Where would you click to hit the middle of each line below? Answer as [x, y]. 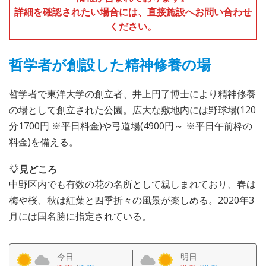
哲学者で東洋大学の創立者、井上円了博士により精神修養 [132, 94]
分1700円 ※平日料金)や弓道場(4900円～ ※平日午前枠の [131, 126]
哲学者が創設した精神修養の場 [110, 64]
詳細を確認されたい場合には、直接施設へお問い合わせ [133, 12]
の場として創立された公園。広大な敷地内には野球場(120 [132, 110]
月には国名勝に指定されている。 [80, 216]
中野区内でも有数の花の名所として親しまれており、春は [132, 184]
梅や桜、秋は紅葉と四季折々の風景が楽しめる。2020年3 [132, 200]
